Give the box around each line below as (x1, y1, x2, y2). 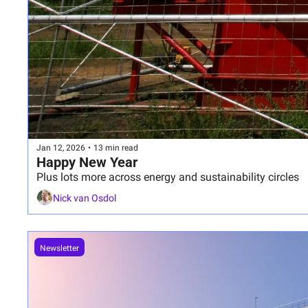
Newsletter (40, 243, 79, 254)
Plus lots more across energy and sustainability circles (36, 170, 299, 184)
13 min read (93, 142, 138, 153)
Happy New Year (36, 154, 137, 171)
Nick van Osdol (53, 192, 116, 203)
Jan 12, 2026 (36, 142, 85, 153)
